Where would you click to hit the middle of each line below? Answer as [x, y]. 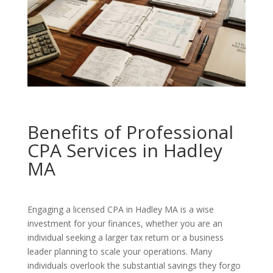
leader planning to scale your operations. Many [119, 252]
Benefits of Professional [130, 132]
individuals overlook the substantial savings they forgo [134, 266]
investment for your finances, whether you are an [125, 224]
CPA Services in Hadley [125, 151]
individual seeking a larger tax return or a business [125, 238]
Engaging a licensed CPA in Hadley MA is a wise [120, 210]
